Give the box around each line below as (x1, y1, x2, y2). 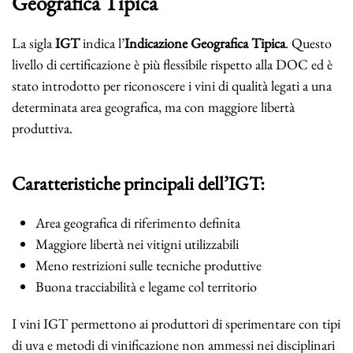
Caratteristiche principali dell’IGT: (12, 171, 265, 196)
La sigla (12, 34, 55, 53)
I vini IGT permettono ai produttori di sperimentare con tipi (12, 314, 340, 333)
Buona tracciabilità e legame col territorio (35, 277, 257, 296)
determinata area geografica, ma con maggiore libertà (12, 98, 295, 117)
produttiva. (12, 119, 72, 138)
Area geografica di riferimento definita (35, 214, 240, 232)
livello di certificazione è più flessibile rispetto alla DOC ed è (12, 55, 333, 74)
